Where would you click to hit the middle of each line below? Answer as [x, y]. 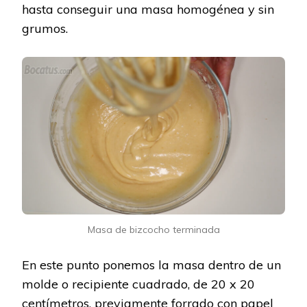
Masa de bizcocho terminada [153, 230]
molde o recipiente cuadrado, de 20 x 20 [138, 284]
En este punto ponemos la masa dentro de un [151, 265]
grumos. [45, 28]
